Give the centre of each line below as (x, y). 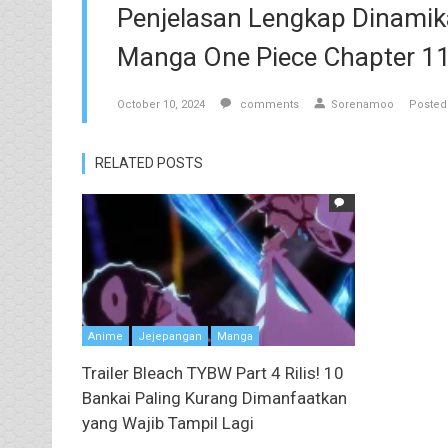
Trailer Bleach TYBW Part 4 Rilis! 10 (213, 372)
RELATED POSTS (149, 162)
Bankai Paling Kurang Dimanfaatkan (214, 397)
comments (268, 104)
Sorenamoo (362, 104)
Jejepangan (170, 336)
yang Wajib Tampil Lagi (168, 422)
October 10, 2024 (161, 104)
